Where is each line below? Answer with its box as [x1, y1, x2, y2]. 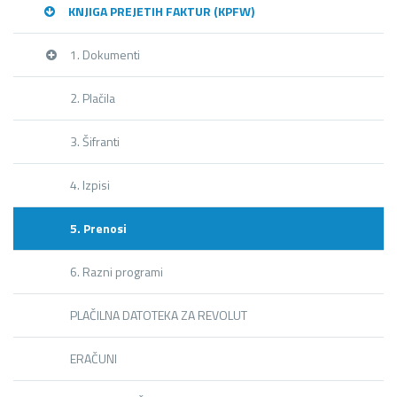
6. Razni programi [70, 262, 163, 281]
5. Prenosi [70, 219, 127, 237]
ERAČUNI [70, 349, 117, 368]
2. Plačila [70, 89, 115, 107]
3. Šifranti [70, 132, 120, 151]
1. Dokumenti [70, 45, 140, 64]
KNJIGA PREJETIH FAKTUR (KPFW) [68, 2, 254, 20]
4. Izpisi [70, 175, 110, 194]
